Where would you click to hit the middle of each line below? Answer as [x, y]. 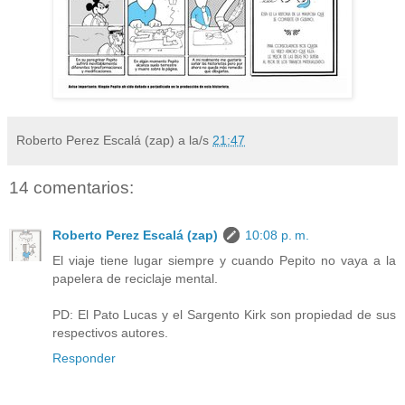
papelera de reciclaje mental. [135, 278]
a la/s [195, 141]
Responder [84, 358]
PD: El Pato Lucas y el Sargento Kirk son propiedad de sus [224, 314]
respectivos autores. [110, 332]
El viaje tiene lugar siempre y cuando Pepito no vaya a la [224, 260]
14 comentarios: [71, 188]
